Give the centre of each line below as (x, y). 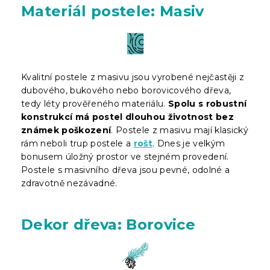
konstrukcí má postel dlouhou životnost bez (127, 117)
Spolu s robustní (208, 103)
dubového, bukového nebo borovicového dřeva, (126, 90)
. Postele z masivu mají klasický (180, 130)
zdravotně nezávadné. (69, 183)
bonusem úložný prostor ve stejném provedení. (125, 156)
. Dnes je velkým (189, 143)
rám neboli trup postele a (77, 143)
